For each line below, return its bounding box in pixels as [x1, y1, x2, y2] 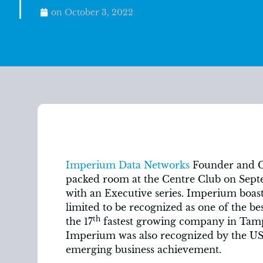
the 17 [66, 215, 93, 227]
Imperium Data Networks [66, 159, 190, 171]
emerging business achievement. [66, 244, 221, 255]
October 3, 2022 [65, 7, 133, 18]
